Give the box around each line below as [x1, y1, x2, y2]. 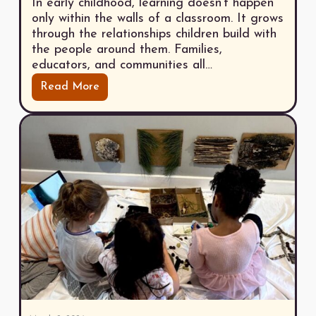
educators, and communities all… [31, 59, 212, 73]
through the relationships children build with [31, 28, 276, 42]
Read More [39, 81, 99, 93]
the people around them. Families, [31, 43, 222, 57]
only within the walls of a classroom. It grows [31, 12, 284, 26]
